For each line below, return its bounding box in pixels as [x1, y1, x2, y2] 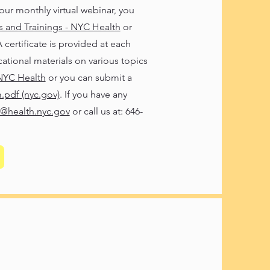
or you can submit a [45, 72, 132, 83]
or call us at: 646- [69, 105, 143, 117]
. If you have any [59, 89, 127, 100]
